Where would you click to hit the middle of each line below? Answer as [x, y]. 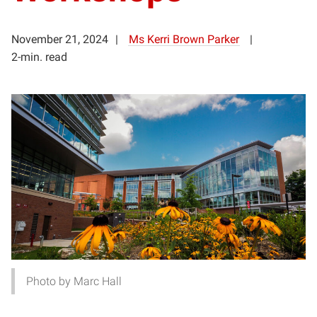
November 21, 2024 [60, 39]
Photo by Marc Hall [74, 281]
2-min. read [39, 57]
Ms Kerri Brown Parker [184, 39]
